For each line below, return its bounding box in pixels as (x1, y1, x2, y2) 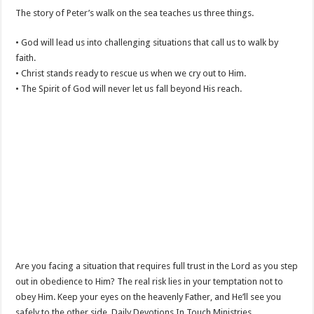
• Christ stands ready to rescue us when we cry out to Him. (15, 68, 247, 79)
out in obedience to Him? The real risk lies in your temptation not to (15, 276, 284, 287)
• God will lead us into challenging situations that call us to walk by (15, 37, 279, 48)
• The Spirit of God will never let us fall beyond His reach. (15, 83, 243, 95)
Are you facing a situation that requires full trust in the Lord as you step (15, 261, 299, 272)
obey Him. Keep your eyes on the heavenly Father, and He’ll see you (15, 292, 282, 303)
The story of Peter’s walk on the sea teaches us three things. (15, 8, 254, 19)
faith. (15, 53, 36, 64)
